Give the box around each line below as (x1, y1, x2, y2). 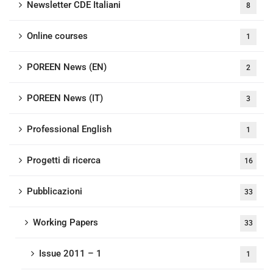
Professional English (27, 123, 112, 135)
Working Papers (33, 216, 98, 228)
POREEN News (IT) (27, 92, 103, 104)
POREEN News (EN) (27, 61, 107, 73)
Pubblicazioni (27, 185, 82, 197)
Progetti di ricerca (27, 154, 101, 166)
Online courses (27, 30, 88, 41)
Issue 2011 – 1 (39, 247, 102, 259)
